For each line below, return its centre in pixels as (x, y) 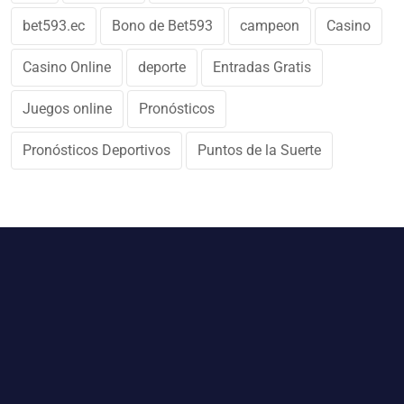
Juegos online (67, 109)
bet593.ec (54, 26)
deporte (162, 68)
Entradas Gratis (262, 68)
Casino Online (67, 68)
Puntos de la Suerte (259, 151)
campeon (270, 26)
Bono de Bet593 (162, 26)
